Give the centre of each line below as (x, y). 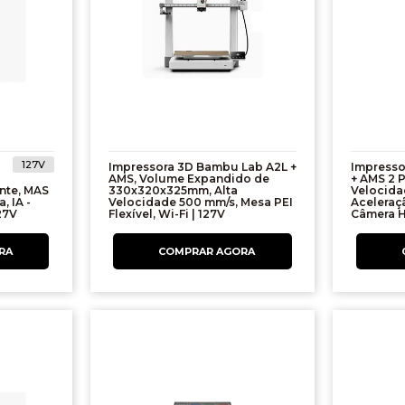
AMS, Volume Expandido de (188, 179)
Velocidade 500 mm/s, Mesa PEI (200, 202)
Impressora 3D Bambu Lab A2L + (202, 167)
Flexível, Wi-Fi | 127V (166, 214)
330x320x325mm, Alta (173, 191)
